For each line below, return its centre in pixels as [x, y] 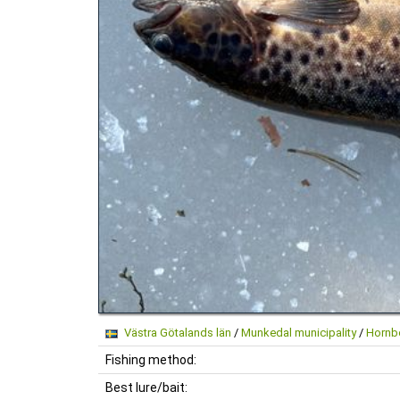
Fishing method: [150, 360]
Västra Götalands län [177, 333]
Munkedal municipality [298, 333]
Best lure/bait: [145, 387]
